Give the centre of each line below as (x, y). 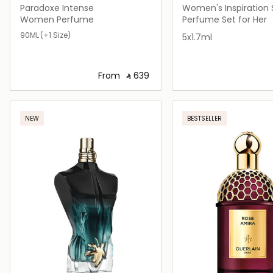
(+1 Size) (55, 35)
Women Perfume (57, 20)
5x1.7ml (197, 37)
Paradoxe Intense (57, 8)
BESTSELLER (204, 119)
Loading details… (93, 100)
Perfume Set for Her (224, 20)
